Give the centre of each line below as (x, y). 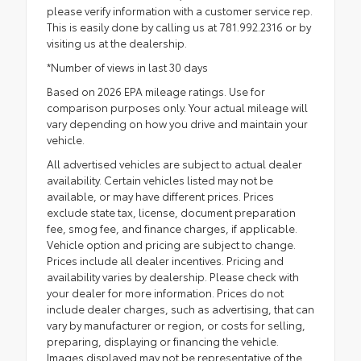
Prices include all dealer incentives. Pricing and (165, 261)
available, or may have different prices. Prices (160, 196)
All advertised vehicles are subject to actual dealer (174, 164)
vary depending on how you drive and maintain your (177, 124)
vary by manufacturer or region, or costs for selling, (176, 325)
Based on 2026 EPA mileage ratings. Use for (156, 91)
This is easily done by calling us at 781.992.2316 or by (179, 27)
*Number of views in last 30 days (127, 67)
